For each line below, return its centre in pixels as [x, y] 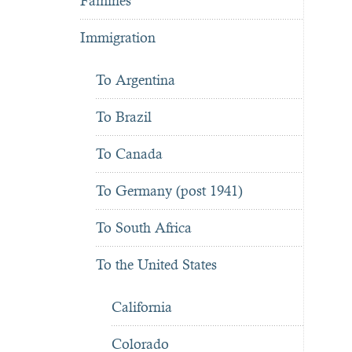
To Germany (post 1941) [169, 191]
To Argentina [136, 80]
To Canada [129, 154]
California [142, 307]
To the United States [156, 265]
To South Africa [144, 228]
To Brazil [124, 117]
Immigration [118, 38]
